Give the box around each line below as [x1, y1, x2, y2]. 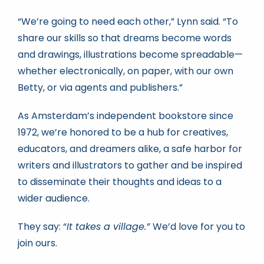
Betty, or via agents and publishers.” [17, 80, 183, 94]
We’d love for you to [152, 219, 245, 233]
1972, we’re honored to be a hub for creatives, [17, 125, 228, 139]
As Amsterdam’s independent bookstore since [17, 108, 233, 123]
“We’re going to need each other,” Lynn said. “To [17, 14, 238, 28]
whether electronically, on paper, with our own [17, 64, 233, 78]
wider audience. [17, 191, 90, 205]
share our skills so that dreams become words [17, 31, 232, 45]
